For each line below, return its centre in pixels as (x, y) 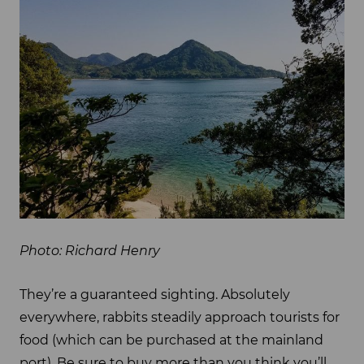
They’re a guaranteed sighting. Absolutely (155, 295)
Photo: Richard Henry (90, 251)
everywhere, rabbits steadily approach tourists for (180, 318)
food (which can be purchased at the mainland (171, 340)
